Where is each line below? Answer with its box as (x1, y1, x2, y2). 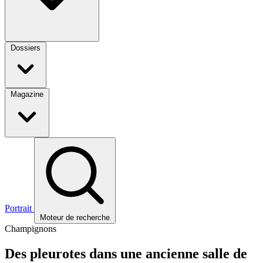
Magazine (11, 90, 43, 99)
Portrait (5, 203, 34, 214)
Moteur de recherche (40, 213, 110, 222)
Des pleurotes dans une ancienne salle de (5, 246, 247, 262)
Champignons (5, 224, 56, 234)
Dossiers (11, 43, 41, 53)
